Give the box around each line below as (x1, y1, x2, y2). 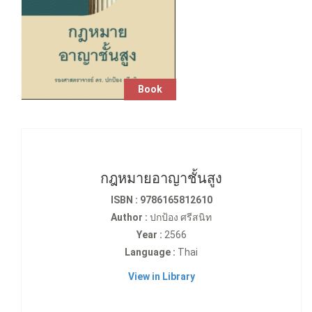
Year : (136, 228, 162, 240)
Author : (111, 211, 148, 223)
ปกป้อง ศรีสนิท (148, 211, 212, 223)
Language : (125, 246, 175, 258)
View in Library (127, 270, 195, 282)
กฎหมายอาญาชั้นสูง (100, 169, 222, 187)
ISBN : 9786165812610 (110, 194, 212, 205)
